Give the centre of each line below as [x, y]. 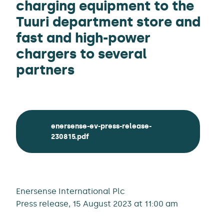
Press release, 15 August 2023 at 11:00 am [97, 204]
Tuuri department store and [108, 22]
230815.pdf [70, 136]
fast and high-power [83, 38]
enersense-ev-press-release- [101, 126]
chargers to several [81, 54]
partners [45, 70]
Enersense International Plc [70, 191]
